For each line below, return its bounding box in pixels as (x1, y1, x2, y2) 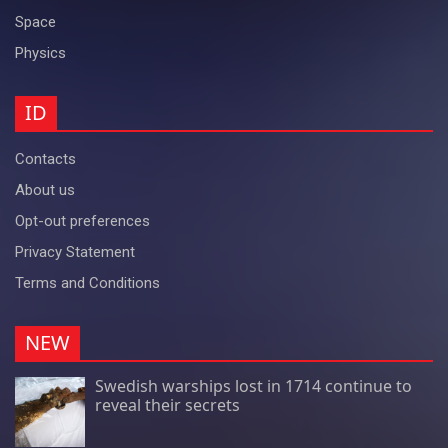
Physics (15, 43, 66, 62)
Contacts (15, 149, 76, 168)
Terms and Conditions (15, 273, 160, 292)
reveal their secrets (95, 393, 240, 416)
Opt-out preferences (15, 211, 150, 230)
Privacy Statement (15, 242, 135, 261)
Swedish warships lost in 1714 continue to (95, 374, 412, 397)
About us (15, 180, 75, 199)
